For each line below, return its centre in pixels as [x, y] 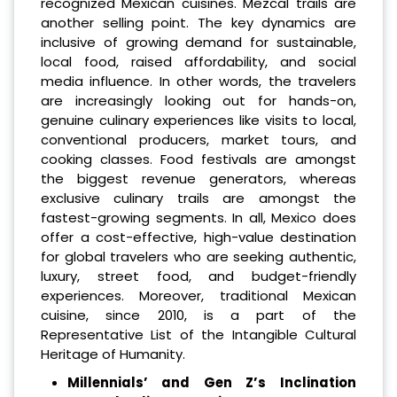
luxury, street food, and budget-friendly [198, 276]
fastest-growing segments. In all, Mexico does [198, 217]
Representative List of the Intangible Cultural [198, 334]
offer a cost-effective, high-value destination [198, 237]
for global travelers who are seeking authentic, [198, 256]
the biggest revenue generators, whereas [198, 178]
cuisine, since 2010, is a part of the [198, 315]
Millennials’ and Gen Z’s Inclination [211, 382]
